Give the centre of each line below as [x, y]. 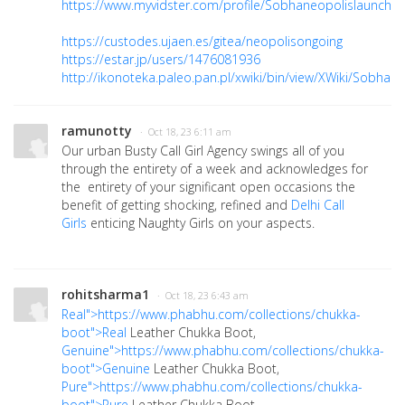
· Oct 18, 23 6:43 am [203, 296]
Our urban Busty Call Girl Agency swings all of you [203, 151]
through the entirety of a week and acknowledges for [215, 169]
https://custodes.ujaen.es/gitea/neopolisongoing [202, 42]
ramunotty [97, 131]
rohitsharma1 [105, 295]
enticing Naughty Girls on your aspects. [201, 223]
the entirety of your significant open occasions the [208, 187]
